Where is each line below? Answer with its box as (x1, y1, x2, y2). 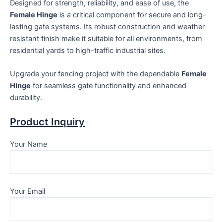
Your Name (10, 139, 47, 149)
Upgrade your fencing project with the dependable (10, 69, 181, 79)
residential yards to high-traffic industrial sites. (10, 46, 166, 55)
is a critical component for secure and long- (57, 10, 206, 20)
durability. (10, 93, 42, 103)
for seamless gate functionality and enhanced (31, 81, 186, 91)
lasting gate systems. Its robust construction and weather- (10, 22, 208, 32)
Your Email (10, 186, 45, 196)
